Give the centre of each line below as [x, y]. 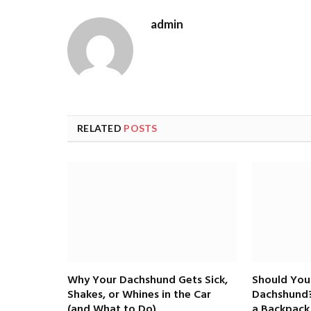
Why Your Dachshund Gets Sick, [148, 281]
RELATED [101, 128]
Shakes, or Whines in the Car [139, 295]
